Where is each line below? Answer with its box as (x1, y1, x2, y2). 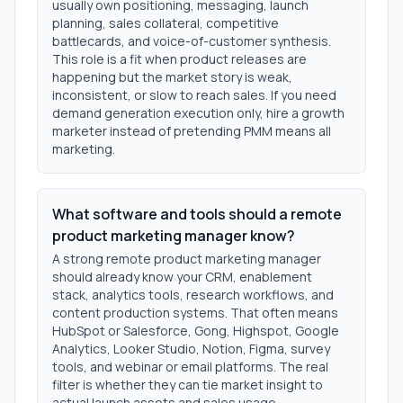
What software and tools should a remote (52, 204, 342, 224)
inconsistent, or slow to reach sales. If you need (52, 86, 336, 103)
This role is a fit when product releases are (52, 50, 307, 67)
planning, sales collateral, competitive (52, 14, 279, 31)
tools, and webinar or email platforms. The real (52, 358, 328, 375)
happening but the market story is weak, (52, 68, 292, 85)
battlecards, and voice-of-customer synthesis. (52, 32, 331, 49)
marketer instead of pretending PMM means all (52, 122, 331, 139)
